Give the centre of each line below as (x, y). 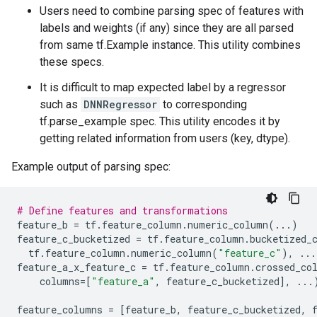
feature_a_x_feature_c (76, 267)
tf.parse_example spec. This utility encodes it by (160, 121)
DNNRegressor (120, 104)
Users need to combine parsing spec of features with (172, 11)
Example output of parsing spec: (91, 167)
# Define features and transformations (122, 211)
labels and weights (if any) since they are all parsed (167, 28)
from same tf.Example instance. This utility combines (170, 45)
